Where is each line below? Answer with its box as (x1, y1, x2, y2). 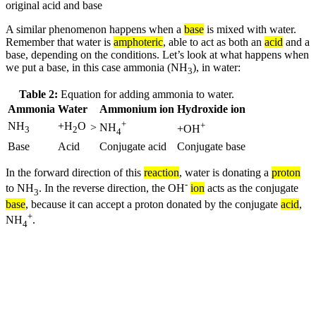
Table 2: (19, 88, 58, 101)
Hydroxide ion (177, 103, 245, 116)
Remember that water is (6, 35, 114, 48)
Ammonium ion (99, 103, 174, 116)
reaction (144, 166, 179, 179)
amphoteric (114, 35, 163, 48)
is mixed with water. (204, 23, 296, 35)
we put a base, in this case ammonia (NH (6, 61, 188, 73)
